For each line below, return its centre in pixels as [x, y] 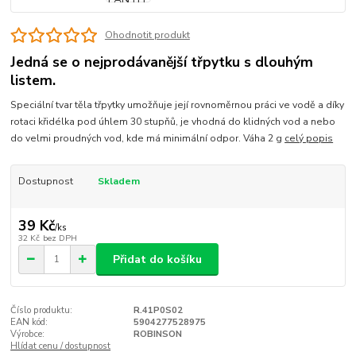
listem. [33, 81]
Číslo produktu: [42, 310]
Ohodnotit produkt [147, 35]
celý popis [309, 138]
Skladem [118, 181]
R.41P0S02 [158, 310]
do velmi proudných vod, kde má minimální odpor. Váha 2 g [148, 138]
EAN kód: [29, 322]
